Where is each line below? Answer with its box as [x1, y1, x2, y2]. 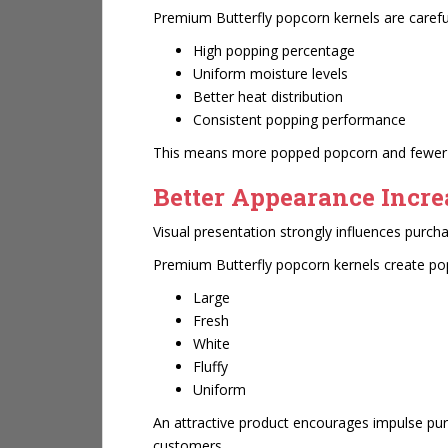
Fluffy [193, 357, 228, 376]
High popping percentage [193, 41, 355, 60]
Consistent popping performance [193, 110, 406, 129]
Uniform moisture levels [193, 64, 348, 83]
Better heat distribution [193, 87, 343, 106]
